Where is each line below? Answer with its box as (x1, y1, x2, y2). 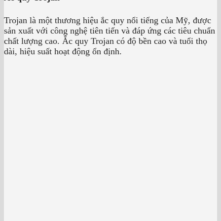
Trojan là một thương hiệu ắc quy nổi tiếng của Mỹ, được (4, 15, 211, 25)
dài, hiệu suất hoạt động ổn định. (4, 46, 122, 56)
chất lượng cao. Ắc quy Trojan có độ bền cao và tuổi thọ (4, 36, 207, 46)
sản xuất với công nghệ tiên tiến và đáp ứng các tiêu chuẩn (4, 25, 215, 36)
